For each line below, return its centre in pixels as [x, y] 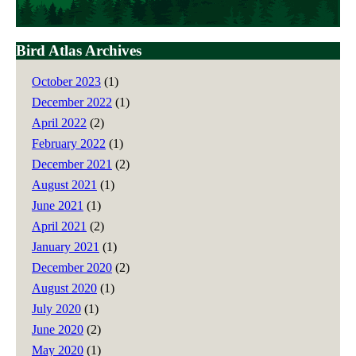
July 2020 [56, 308]
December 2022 [72, 102]
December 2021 [72, 164]
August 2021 [64, 184]
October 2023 [66, 81]
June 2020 [58, 329]
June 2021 [58, 205]
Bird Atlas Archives [79, 50]
